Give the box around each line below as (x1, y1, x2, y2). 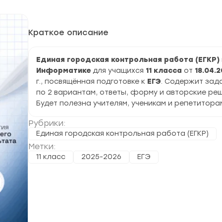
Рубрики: (28, 118, 65, 128)
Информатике (36, 66, 93, 75)
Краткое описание (28, 28, 109, 37)
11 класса (146, 66, 182, 75)
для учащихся (93, 66, 146, 75)
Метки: (28, 142, 55, 151)
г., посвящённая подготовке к (36, 77, 147, 86)
